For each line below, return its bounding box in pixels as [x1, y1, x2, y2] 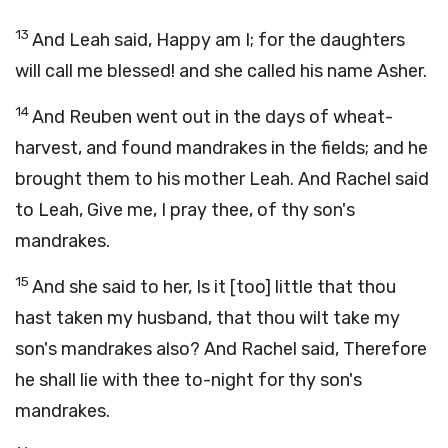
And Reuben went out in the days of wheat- [32, 106, 393, 128]
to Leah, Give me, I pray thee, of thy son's [15, 199, 355, 221]
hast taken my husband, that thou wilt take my [15, 307, 400, 329]
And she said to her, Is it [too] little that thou [32, 276, 396, 298]
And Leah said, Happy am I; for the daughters [32, 29, 405, 51]
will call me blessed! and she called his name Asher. [15, 60, 427, 82]
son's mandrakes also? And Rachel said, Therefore [15, 338, 427, 360]
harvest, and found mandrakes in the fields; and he [15, 137, 428, 159]
